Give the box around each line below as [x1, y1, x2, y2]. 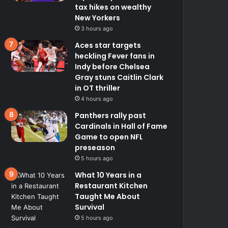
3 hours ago [81, 25, 113, 33]
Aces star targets [75, 40, 141, 51]
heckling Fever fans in [75, 51, 155, 62]
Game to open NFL [75, 132, 144, 142]
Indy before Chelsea [75, 62, 150, 72]
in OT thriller [75, 83, 121, 94]
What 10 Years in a [75, 170, 142, 181]
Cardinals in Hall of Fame [75, 121, 168, 132]
